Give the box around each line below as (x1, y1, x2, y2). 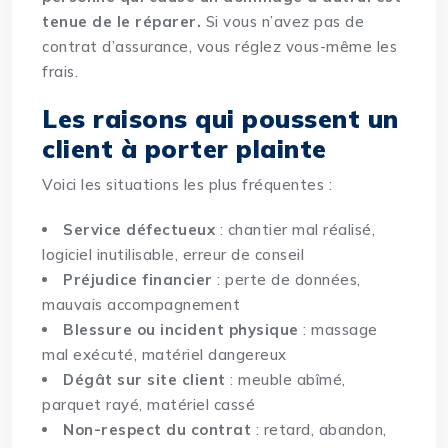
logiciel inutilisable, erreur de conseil (42, 245, 305, 265)
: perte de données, (212, 270, 361, 290)
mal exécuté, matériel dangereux (42, 345, 287, 365)
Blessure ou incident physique (63, 320, 299, 340)
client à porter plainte (42, 133, 327, 165)
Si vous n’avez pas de (201, 12, 365, 32)
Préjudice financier (63, 270, 213, 290)
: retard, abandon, (251, 420, 387, 440)
